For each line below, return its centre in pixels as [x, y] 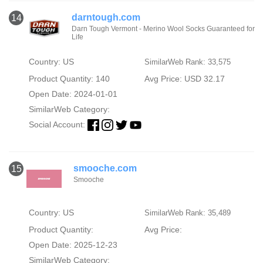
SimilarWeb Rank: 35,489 [187, 213]
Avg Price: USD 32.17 [184, 78]
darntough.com [106, 17]
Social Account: [58, 124]
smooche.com [105, 168]
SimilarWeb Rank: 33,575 [187, 62]
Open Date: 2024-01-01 [73, 94]
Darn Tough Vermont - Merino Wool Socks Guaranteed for [163, 28]
